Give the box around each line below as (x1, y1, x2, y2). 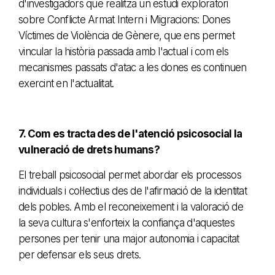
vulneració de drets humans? (18, 143, 160, 156)
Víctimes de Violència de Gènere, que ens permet (18, 29, 234, 42)
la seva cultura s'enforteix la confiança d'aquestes (18, 216, 234, 229)
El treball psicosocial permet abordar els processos (18, 168, 241, 181)
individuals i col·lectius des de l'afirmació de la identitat (18, 184, 247, 197)
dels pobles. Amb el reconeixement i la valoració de (18, 200, 243, 213)
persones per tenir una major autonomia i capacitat (18, 232, 239, 245)
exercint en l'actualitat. (18, 77, 114, 90)
